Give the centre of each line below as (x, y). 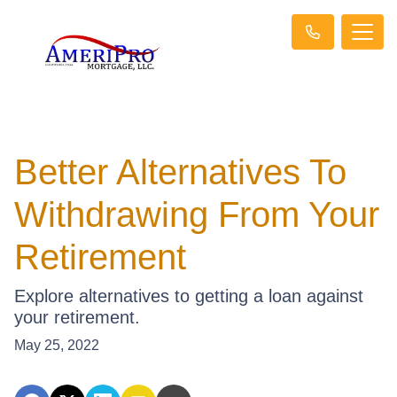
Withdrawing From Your (197, 214)
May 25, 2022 (57, 345)
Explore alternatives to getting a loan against (189, 296)
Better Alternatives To (180, 171)
